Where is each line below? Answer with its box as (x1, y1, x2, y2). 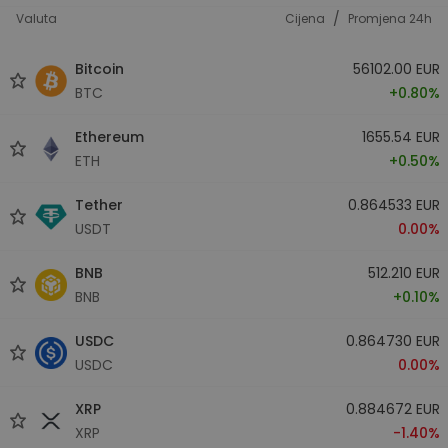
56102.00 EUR (352, 58, 440, 79)
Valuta (16, 10, 57, 27)
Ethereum (75, 126, 144, 147)
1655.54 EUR (361, 126, 440, 147)
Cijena (285, 10, 325, 27)
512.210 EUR (367, 262, 440, 283)
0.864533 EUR (347, 194, 440, 215)
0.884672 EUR (345, 398, 440, 419)
